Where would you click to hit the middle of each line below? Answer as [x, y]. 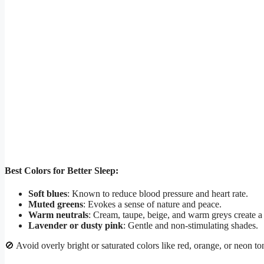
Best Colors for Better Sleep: [62, 170]
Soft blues [48, 194]
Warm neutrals [58, 215]
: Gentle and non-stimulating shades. [191, 226]
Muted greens [56, 204]
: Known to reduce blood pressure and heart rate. [158, 194]
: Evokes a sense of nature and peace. [152, 204]
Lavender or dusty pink [76, 226]
